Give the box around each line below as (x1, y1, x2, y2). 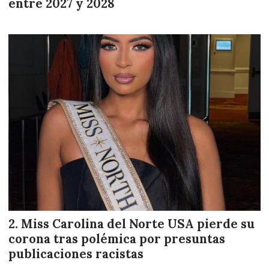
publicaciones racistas (8, 246, 144, 262)
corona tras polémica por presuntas (8, 231, 225, 247)
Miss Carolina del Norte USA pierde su (21, 216, 255, 232)
